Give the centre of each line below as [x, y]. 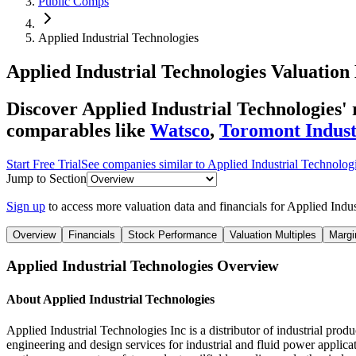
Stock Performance [172, 234]
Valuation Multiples [273, 234]
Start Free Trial [44, 164]
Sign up [26, 206]
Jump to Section [46, 178]
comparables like [76, 130]
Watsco [180, 130]
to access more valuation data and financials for [168, 206]
